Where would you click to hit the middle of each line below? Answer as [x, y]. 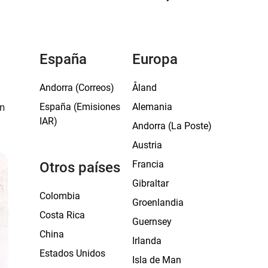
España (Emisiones [80, 106]
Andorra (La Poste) [172, 126]
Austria [147, 145]
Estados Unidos [72, 253]
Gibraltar [150, 183]
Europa [155, 59]
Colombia [60, 196]
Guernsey [152, 221]
